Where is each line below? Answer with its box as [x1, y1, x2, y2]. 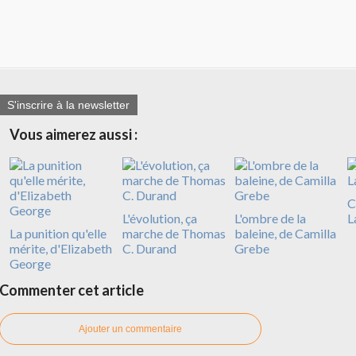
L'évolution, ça [122, 211, 197, 226]
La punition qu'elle [10, 226, 106, 242]
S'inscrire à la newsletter [7, 99, 130, 112]
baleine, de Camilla [234, 226, 336, 242]
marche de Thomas [122, 226, 226, 242]
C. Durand [122, 241, 176, 257]
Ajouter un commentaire [79, 323, 182, 335]
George [10, 256, 51, 272]
